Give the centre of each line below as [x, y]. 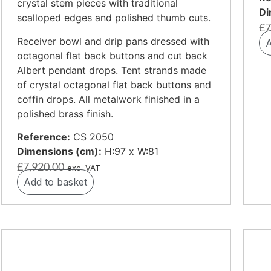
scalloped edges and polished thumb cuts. [114, 18]
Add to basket [55, 182]
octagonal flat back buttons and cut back [112, 55]
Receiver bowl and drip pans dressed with [113, 41]
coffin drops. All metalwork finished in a [108, 99]
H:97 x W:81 [130, 152]
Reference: [44, 137]
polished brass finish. [65, 113]
